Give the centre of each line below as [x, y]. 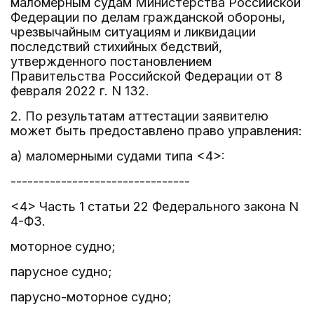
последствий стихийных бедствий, [116, 47]
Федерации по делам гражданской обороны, [148, 17]
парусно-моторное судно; [91, 297]
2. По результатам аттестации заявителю [139, 116]
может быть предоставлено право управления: [156, 131]
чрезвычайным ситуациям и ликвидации [133, 32]
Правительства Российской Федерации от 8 [146, 76]
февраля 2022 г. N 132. [80, 91]
